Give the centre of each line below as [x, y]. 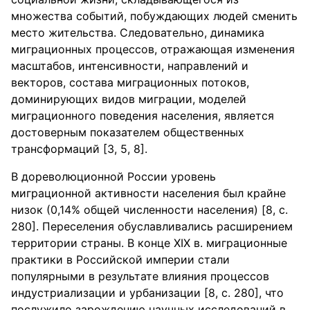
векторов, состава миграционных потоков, [130, 82]
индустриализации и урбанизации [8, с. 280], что [147, 293]
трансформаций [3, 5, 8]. [79, 149]
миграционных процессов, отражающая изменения [153, 49]
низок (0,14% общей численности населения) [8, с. [149, 210]
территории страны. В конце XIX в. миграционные [149, 243]
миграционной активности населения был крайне [148, 193]
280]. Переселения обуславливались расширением [152, 226]
